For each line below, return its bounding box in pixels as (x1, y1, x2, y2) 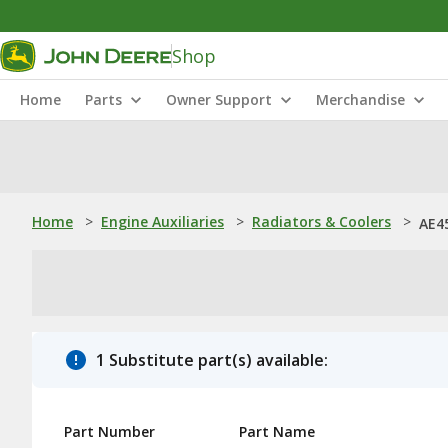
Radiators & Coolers (252, 212, 391, 231)
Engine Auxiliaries (101, 212, 224, 231)
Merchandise (316, 90, 405, 109)
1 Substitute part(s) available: (96, 349, 328, 371)
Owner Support (166, 90, 272, 109)
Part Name (239, 422, 315, 441)
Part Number (64, 422, 155, 441)
